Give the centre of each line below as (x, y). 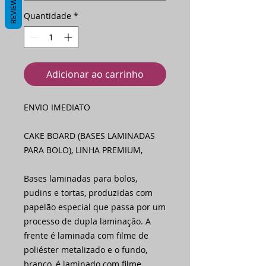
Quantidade (47, 16)
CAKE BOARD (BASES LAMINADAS (89, 136)
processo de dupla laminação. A (87, 221)
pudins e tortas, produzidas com (88, 193)
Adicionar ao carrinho (95, 75)
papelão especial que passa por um (95, 207)
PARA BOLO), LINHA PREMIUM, (83, 150)
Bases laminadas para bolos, (80, 179)
